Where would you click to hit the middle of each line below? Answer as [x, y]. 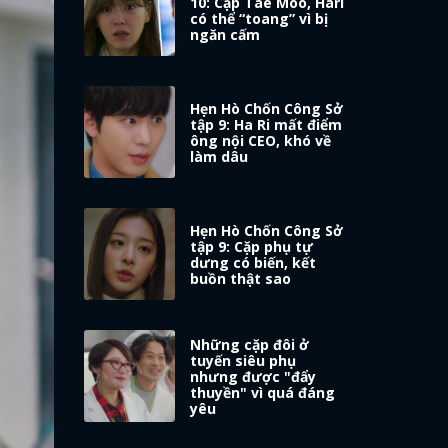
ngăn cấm [225, 35]
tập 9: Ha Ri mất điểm [266, 125]
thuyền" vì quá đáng [263, 393]
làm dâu [219, 157]
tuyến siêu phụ [243, 361]
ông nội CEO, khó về [261, 141]
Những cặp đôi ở [250, 345]
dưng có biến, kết [253, 263]
